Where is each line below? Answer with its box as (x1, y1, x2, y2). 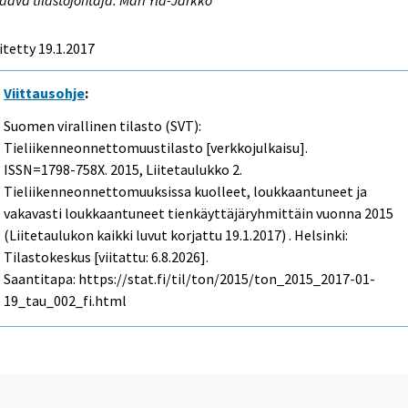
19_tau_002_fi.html (4, 291, 127, 311)
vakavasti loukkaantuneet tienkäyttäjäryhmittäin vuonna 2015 (4, 204, 394, 223)
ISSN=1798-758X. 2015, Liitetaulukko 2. (4, 160, 243, 179)
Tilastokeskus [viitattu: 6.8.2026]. (4, 248, 209, 267)
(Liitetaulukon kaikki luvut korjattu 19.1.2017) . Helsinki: (4, 226, 349, 245)
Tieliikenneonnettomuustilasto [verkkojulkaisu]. (4, 138, 309, 158)
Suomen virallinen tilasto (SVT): (4, 117, 202, 136)
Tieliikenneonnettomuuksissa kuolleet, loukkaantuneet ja (4, 182, 368, 201)
